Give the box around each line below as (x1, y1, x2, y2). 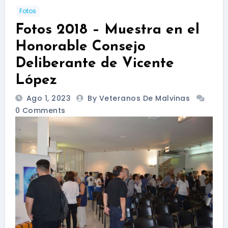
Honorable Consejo (15, 39, 146, 54)
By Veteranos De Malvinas (88, 93, 192, 104)
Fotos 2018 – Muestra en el (15, 22, 199, 37)
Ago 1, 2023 (24, 93, 71, 104)
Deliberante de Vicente (15, 56, 174, 71)
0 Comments (15, 105, 66, 116)
